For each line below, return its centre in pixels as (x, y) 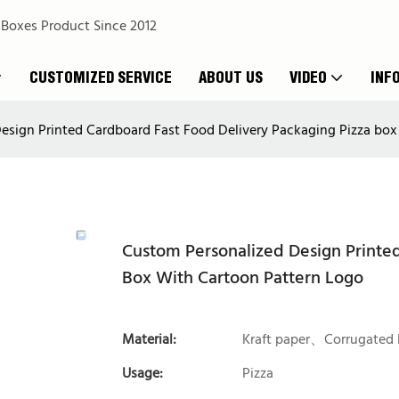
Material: (149, 340)
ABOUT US (231, 77)
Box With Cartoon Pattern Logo (243, 278)
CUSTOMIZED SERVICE (101, 77)
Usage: (142, 374)
